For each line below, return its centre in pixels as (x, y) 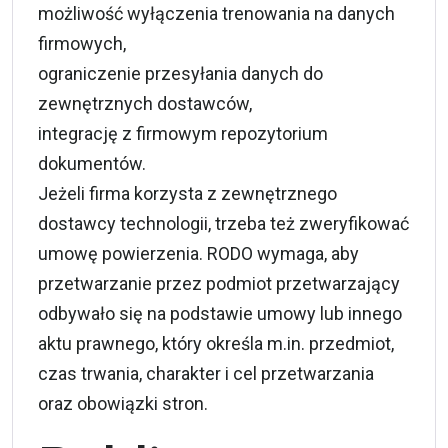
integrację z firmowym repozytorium (183, 134)
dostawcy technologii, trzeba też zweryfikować (223, 224)
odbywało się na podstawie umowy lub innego (220, 314)
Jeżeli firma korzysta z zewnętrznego (187, 194)
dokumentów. (92, 164)
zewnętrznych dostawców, (145, 104)
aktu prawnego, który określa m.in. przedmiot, (216, 344)
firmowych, (82, 44)
